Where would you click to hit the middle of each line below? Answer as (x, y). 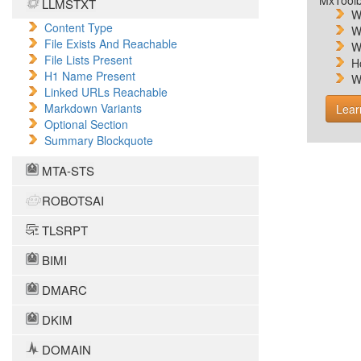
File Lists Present (88, 60)
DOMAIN (65, 349)
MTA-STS (66, 170)
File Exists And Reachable (111, 44)
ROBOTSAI (71, 200)
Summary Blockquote (99, 140)
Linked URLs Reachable (106, 92)
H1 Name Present (90, 76)
